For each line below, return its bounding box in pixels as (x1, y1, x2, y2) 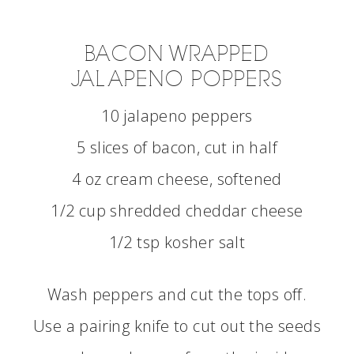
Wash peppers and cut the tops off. (47, 284, 307, 305)
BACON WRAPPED (85, 41, 269, 67)
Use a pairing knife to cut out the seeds (33, 315, 321, 337)
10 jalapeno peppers (101, 105, 253, 126)
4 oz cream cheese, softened (72, 168, 282, 190)
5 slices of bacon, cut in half (77, 137, 277, 158)
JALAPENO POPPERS (71, 66, 283, 92)
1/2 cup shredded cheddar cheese (51, 200, 303, 221)
